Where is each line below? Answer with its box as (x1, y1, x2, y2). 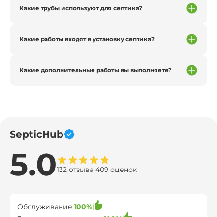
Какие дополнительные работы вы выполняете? (19, 66, 171, 74)
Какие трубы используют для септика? (19, 4, 142, 12)
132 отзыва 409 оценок (57, 165, 137, 174)
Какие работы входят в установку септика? (19, 35, 155, 43)
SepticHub (10, 128, 63, 140)
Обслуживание (17, 202, 74, 211)
